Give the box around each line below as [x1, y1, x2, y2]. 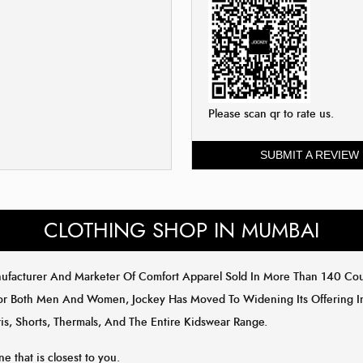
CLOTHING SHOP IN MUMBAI [44, 215, 319, 246]
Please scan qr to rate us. [208, 105, 334, 122]
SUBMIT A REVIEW [259, 147, 359, 161]
